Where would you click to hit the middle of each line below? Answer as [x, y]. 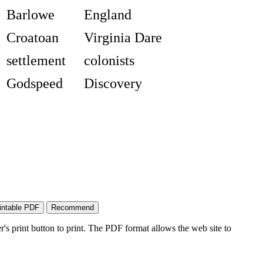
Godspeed [34, 84]
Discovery [113, 84]
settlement [36, 61]
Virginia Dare [123, 38]
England [107, 15]
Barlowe [30, 15]
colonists [109, 61]
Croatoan [32, 38]
